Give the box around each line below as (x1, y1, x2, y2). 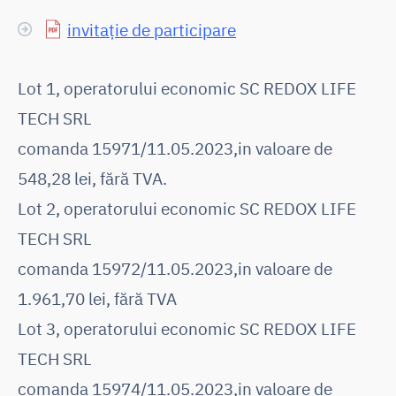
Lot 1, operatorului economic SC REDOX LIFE (18, 76, 356, 99)
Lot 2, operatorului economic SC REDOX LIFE (18, 196, 356, 219)
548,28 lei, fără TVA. (18, 166, 167, 189)
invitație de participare (67, 18, 236, 41)
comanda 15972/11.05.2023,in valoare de (18, 256, 332, 279)
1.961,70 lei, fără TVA (18, 286, 177, 309)
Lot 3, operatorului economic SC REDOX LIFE (18, 316, 356, 339)
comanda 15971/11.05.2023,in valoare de (18, 136, 332, 159)
